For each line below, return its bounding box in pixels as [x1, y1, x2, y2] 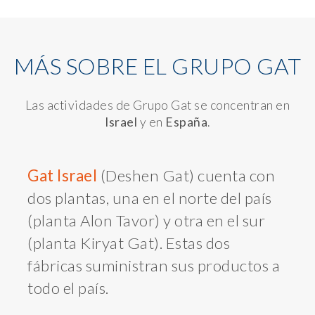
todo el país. [27, 278, 109, 298]
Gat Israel [27, 166, 97, 186]
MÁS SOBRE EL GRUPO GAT [13, 52, 302, 80]
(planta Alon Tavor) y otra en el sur [27, 211, 265, 231]
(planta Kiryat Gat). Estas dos [27, 233, 230, 253]
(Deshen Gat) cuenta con [97, 166, 275, 186]
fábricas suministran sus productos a [27, 256, 280, 276]
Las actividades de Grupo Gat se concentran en [25, 98, 290, 113]
